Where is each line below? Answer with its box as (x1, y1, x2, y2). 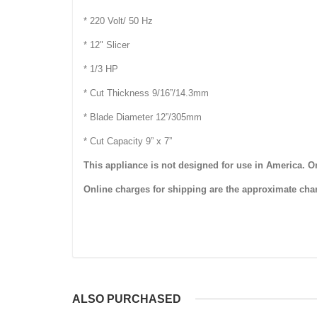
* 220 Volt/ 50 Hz (83, 15, 153, 26)
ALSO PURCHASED (72, 292, 181, 305)
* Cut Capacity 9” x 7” (83, 135, 172, 146)
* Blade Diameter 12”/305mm (83, 111, 202, 122)
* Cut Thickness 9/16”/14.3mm (83, 87, 209, 98)
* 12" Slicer (83, 39, 129, 50)
